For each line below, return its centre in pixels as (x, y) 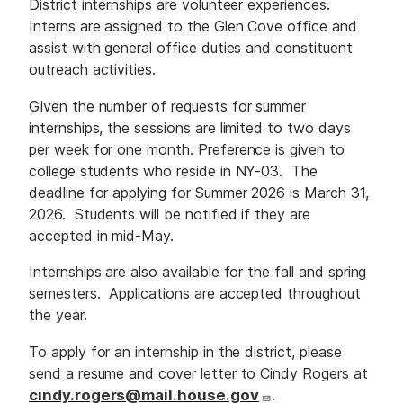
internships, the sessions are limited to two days (190, 127)
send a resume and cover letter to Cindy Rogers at (198, 374)
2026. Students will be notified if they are (170, 214)
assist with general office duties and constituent (191, 48)
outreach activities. (94, 70)
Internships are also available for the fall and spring (198, 272)
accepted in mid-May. (102, 235)
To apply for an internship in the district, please (185, 352)
